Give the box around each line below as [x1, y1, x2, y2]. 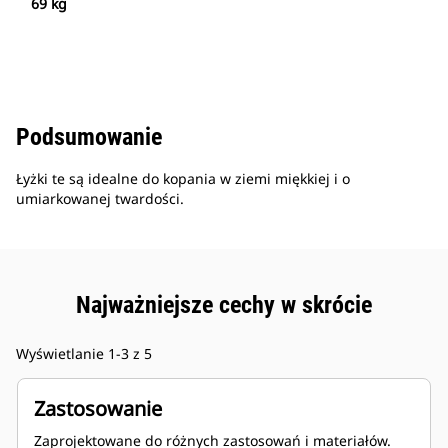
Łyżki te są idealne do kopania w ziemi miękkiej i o [16, 169, 350, 189]
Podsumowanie [16, 123, 162, 152]
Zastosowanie [34, 395, 162, 423]
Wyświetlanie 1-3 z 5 [16, 344, 152, 364]
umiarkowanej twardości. [16, 189, 184, 209]
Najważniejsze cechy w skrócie [76, 291, 372, 320]
